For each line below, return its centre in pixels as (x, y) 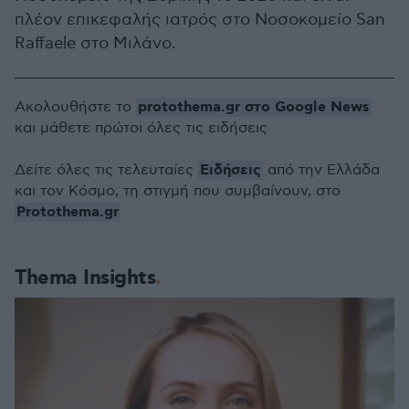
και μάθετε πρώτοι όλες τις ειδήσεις (141, 128)
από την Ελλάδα (321, 170)
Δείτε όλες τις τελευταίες (106, 170)
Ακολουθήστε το (75, 107)
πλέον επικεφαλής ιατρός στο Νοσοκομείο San (200, 19)
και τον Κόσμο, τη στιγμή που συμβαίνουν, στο (178, 191)
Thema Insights (85, 278)
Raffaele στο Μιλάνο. (95, 43)
